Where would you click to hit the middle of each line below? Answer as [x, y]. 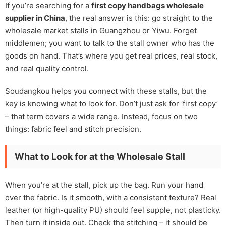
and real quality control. [47, 68]
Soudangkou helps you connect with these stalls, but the [106, 91]
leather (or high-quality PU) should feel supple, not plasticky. [113, 210]
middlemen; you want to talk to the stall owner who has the [110, 43]
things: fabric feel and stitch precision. [73, 129]
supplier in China [35, 18]
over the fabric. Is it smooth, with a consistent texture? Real [111, 197]
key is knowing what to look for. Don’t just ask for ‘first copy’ [111, 104]
